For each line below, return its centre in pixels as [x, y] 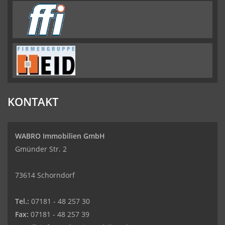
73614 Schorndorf [45, 175]
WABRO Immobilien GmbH [60, 136]
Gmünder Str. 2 [41, 149]
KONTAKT [33, 101]
